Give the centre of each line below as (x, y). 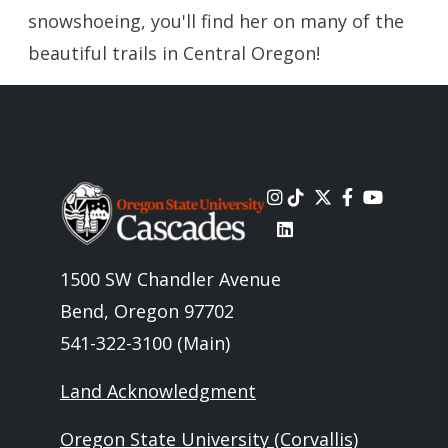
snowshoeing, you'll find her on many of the (216, 21)
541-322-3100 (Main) (145, 343)
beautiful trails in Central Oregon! (174, 53)
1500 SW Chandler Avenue (170, 279)
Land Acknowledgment (158, 391)
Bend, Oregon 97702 (147, 311)
